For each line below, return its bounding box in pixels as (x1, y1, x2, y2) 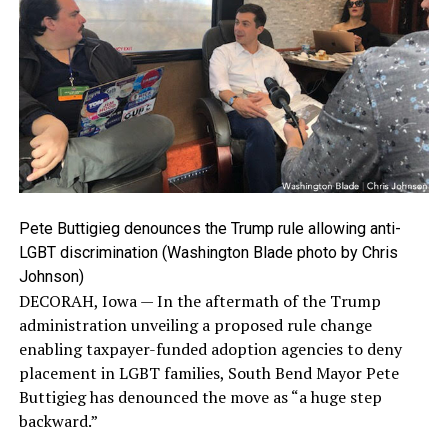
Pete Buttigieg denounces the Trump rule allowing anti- (18, 219, 401, 239)
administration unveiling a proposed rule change (18, 314, 372, 337)
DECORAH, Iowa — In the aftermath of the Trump (18, 290, 381, 313)
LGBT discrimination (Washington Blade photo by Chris (18, 243, 398, 263)
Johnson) (18, 267, 84, 287)
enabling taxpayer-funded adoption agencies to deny (18, 338, 402, 361)
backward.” (18, 410, 98, 433)
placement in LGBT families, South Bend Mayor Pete (18, 362, 399, 385)
